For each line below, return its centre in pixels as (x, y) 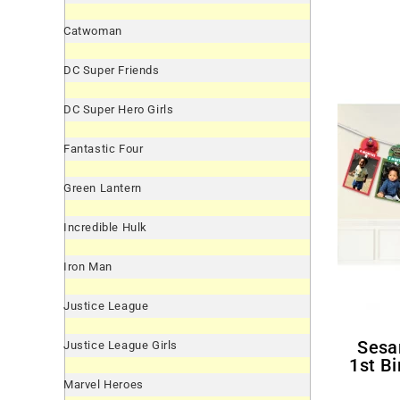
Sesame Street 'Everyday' (363, 347)
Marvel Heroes (104, 384)
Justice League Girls (121, 345)
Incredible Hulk (105, 227)
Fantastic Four (104, 149)
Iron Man (88, 267)
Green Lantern (103, 188)
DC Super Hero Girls (119, 109)
